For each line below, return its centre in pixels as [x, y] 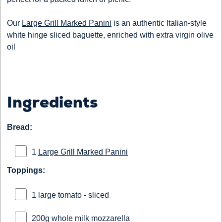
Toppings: [26, 170]
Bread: [20, 127]
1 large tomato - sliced [70, 195]
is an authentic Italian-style [159, 23]
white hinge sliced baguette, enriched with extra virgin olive [110, 35]
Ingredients [52, 102]
